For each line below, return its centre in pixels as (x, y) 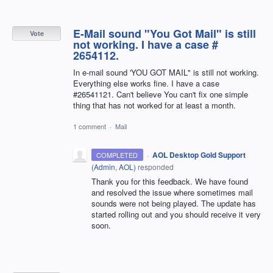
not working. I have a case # (146, 44)
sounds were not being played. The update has (174, 204)
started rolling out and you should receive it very (176, 214)
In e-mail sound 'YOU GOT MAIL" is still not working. (166, 72)
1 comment (90, 126)
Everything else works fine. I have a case (146, 83)
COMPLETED (117, 155)
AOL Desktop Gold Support (199, 155)
